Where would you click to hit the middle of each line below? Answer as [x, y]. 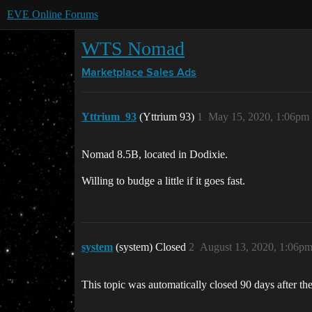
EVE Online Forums [53, 14]
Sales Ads [171, 73]
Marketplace [112, 73]
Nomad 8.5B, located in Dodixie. [155, 154]
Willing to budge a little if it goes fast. [163, 181]
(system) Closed [152, 247]
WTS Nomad [133, 48]
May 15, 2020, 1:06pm [259, 117]
